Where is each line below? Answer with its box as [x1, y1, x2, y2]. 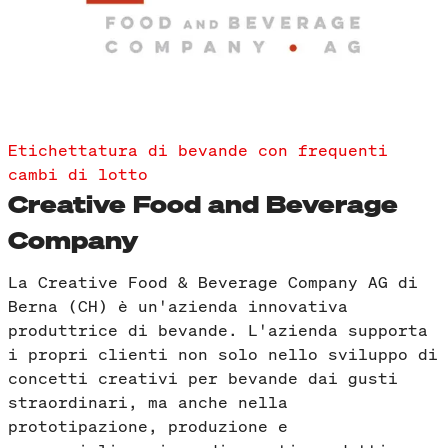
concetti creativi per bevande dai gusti [8, 367, 398, 390]
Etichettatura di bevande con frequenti [8, 139, 388, 162]
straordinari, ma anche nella [8, 391, 288, 414]
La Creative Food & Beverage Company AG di [8, 271, 418, 294]
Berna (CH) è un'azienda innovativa [8, 295, 348, 318]
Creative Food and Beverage [8, 188, 398, 221]
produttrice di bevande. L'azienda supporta [8, 319, 428, 342]
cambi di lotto [8, 163, 148, 186]
